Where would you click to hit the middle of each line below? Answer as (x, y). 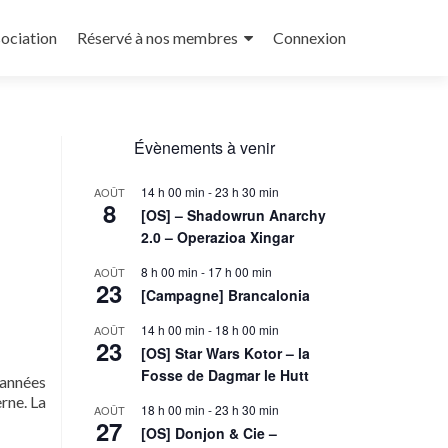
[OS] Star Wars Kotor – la (225, 353)
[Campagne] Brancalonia (225, 295)
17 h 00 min (240, 271)
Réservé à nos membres (157, 37)
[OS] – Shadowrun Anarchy (233, 215)
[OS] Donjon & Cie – (209, 433)
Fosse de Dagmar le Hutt (225, 375)
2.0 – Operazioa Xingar (217, 237)
